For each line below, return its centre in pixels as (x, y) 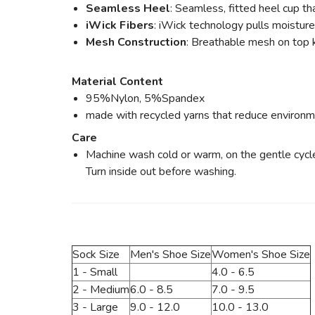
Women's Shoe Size (261, 255)
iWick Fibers (120, 25)
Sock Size (96, 255)
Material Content (117, 82)
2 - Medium (101, 290)
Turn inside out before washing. (161, 172)
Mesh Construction (136, 42)
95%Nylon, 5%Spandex (145, 98)
